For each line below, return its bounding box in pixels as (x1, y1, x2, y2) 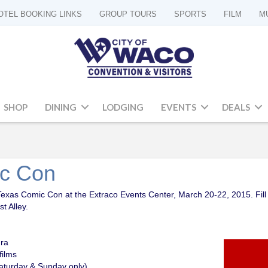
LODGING (102, 101, 144, 112)
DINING (44, 101, 77, 112)
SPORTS (174, 10, 206, 19)
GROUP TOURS (99, 10, 157, 19)
